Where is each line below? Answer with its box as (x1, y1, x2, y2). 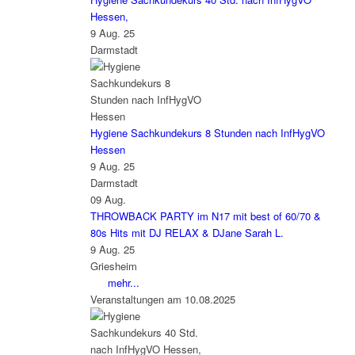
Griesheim (90, 258, 137, 274)
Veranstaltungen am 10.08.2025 (90, 292, 235, 307)
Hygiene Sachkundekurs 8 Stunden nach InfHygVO (90, 125, 325, 141)
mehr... (107, 275, 139, 291)
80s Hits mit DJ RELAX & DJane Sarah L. (90, 225, 284, 241)
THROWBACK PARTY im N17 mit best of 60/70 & (90, 208, 321, 224)
